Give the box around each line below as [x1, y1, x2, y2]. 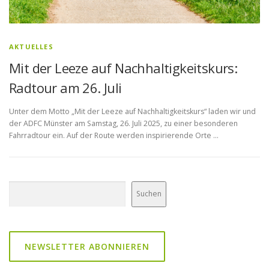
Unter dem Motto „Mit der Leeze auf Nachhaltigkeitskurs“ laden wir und [9, 106, 256, 116]
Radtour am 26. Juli [9, 78, 122, 97]
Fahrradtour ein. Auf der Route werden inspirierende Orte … [9, 130, 219, 141]
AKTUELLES [9, 41, 53, 51]
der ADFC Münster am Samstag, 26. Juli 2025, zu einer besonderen [9, 118, 238, 128]
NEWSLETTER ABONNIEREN [25, 240, 150, 252]
